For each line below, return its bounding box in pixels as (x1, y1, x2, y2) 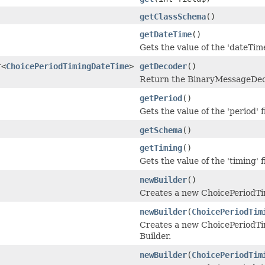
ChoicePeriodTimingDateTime (6, 61, 129, 71)
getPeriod (140, 93, 182, 103)
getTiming (140, 143, 182, 153)
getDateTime (140, 29, 192, 39)
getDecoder (140, 61, 187, 71)
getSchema (140, 125, 182, 135)
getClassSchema (140, 11, 206, 21)
